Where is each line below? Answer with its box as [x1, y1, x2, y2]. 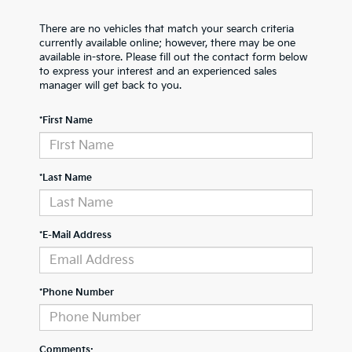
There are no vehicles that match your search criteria [39, 23, 294, 35]
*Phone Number [39, 287, 114, 299]
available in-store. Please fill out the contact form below [39, 51, 307, 64]
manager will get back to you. [39, 79, 181, 92]
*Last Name [39, 172, 92, 184]
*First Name [39, 115, 93, 126]
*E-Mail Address [39, 229, 112, 241]
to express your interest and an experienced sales [39, 65, 277, 78]
